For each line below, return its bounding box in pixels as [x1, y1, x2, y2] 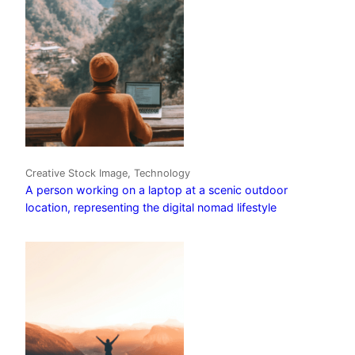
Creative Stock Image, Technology [25, 167, 190, 180]
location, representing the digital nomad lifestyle [25, 200, 277, 215]
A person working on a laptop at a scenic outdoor [25, 183, 288, 197]
